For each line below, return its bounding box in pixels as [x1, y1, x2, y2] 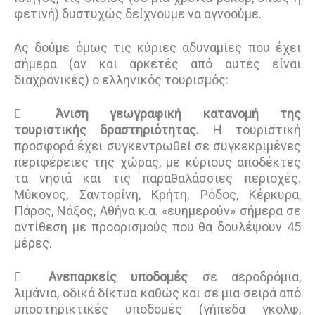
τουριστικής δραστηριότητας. [14, 122, 200, 137]
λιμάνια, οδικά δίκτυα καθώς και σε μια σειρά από [14, 285, 301, 300]
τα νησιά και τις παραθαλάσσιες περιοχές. [14, 171, 301, 186]
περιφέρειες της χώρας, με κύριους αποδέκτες [14, 155, 301, 169]
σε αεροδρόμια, [188, 269, 301, 284]
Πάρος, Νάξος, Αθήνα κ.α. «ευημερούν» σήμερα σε [14, 203, 301, 218]
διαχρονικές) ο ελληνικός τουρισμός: [14, 72, 229, 87]
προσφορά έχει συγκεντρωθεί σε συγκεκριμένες [14, 139, 301, 153]
